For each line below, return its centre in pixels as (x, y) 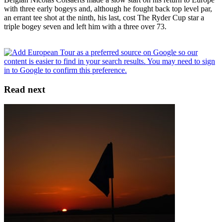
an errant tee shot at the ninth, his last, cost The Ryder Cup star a (104, 17)
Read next (25, 89)
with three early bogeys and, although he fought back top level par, (108, 8)
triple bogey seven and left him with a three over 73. (85, 26)
